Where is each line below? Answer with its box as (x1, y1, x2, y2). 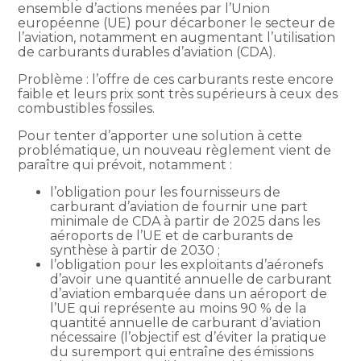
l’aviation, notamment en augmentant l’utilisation (18, 29, 336, 45)
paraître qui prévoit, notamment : (18, 156, 233, 172)
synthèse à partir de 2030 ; (50, 242, 221, 258)
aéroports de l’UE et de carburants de (50, 227, 294, 243)
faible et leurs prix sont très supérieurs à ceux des (18, 85, 338, 102)
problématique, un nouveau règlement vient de (18, 142, 332, 158)
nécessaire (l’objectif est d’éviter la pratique (50, 329, 327, 345)
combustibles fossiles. (18, 100, 156, 116)
